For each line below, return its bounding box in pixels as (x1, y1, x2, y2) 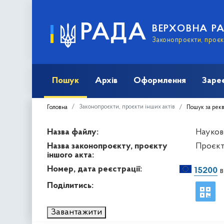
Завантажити (51, 207, 102, 217)
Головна (47, 104, 67, 110)
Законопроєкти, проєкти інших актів (79, 103, 175, 110)
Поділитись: (47, 180, 93, 190)
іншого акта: (47, 150, 94, 160)
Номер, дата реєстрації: (47, 164, 142, 174)
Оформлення (133, 75, 186, 85)
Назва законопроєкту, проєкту (47, 141, 167, 151)
